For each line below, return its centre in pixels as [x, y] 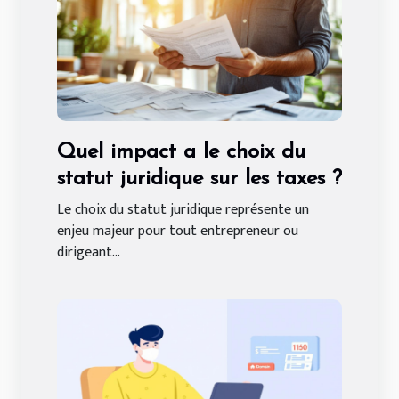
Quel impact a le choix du [181, 152]
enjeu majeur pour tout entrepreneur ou [178, 231]
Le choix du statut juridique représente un [183, 209]
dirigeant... [89, 252]
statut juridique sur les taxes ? [199, 179]
